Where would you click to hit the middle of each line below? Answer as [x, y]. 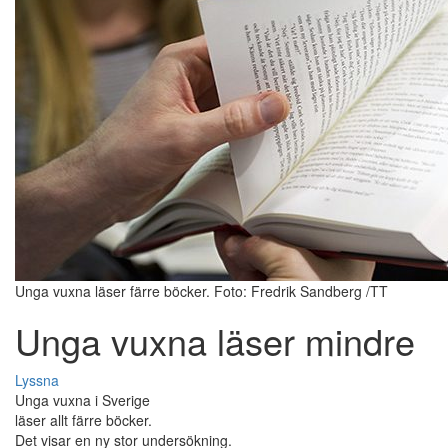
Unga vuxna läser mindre [215, 341]
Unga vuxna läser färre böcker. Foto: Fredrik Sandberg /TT [201, 291]
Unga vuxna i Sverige [82, 400]
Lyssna [37, 380]
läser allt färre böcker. [83, 420]
